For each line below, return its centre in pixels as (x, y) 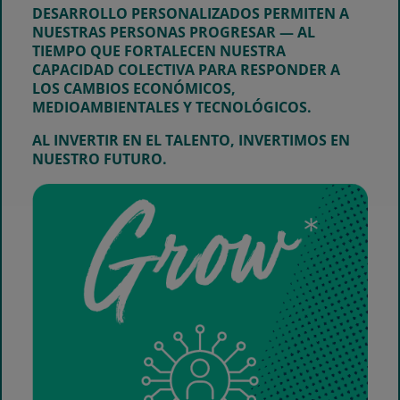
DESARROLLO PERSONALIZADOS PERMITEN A (191, 13)
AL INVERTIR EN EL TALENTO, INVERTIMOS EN (191, 140)
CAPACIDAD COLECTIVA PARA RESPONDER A (186, 69)
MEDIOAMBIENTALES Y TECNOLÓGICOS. (172, 107)
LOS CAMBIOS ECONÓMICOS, (134, 88)
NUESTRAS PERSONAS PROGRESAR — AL (174, 32)
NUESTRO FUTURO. (100, 158)
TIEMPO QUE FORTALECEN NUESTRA (159, 50)
